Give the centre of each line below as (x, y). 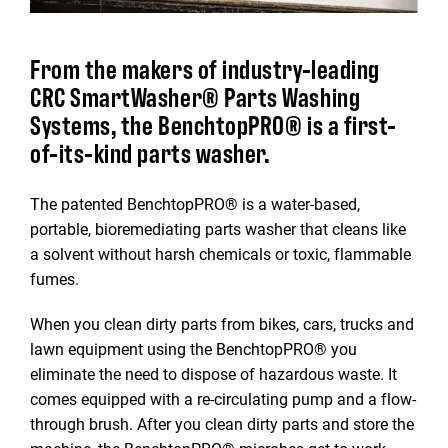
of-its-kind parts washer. (150, 152)
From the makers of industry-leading (205, 68)
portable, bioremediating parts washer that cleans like (218, 228)
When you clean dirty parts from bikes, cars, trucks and (222, 323)
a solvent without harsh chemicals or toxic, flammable (220, 253)
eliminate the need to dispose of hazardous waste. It (213, 373)
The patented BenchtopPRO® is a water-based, (195, 203)
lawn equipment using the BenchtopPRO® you (193, 348)
